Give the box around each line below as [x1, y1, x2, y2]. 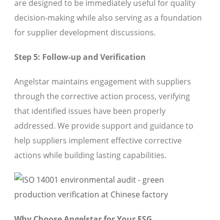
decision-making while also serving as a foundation [14, 12, 202, 24]
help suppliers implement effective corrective [14, 135, 182, 146]
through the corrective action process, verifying [14, 91, 190, 102]
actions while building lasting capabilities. [14, 150, 166, 161]
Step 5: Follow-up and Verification [14, 52, 146, 63]
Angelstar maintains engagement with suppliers [14, 76, 191, 87]
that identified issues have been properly [14, 106, 165, 117]
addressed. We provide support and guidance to [14, 120, 193, 132]
